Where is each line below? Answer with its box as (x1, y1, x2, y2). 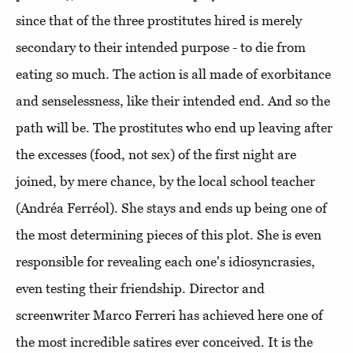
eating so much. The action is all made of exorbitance (16, 65, 331, 82)
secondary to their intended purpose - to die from (16, 39, 306, 55)
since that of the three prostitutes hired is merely (16, 12, 302, 28)
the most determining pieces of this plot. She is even (16, 226, 321, 243)
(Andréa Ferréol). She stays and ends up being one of (16, 199, 327, 216)
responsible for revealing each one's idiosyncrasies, (16, 253, 315, 269)
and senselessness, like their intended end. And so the (16, 92, 330, 109)
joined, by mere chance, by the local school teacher (16, 173, 315, 189)
